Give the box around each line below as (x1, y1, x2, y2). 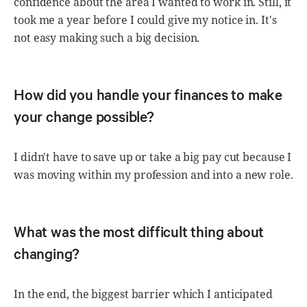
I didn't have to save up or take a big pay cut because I (14, 149, 292, 164)
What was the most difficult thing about (14, 221, 265, 241)
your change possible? (14, 106, 154, 126)
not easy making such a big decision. (14, 29, 200, 45)
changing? (14, 243, 80, 263)
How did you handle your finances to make (14, 84, 282, 104)
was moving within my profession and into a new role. (14, 167, 293, 182)
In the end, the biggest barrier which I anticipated (14, 286, 273, 302)
